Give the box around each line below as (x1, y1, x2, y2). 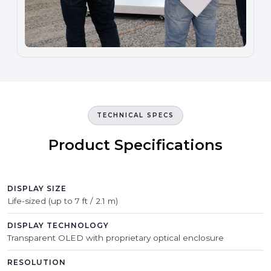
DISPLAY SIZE (7, 183, 67, 193)
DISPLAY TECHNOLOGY (7, 220, 109, 230)
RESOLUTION (7, 257, 66, 267)
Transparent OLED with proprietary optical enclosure (7, 232, 224, 243)
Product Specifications (48, 135, 223, 154)
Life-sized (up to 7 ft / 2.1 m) (7, 195, 118, 206)
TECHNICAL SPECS (97, 111, 174, 119)
